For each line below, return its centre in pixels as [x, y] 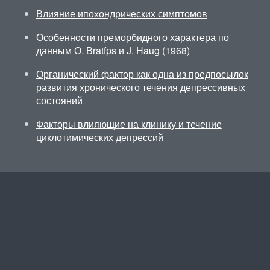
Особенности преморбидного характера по [132, 37]
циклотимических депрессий [99, 137]
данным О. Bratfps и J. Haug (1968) [113, 50]
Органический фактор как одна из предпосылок [142, 74]
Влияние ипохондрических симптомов [121, 14]
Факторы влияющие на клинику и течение [129, 124]
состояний [59, 100]
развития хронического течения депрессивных [140, 87]
